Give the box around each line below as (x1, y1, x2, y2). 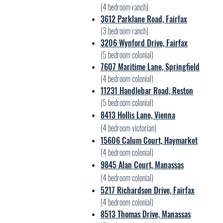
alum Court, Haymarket (126, 134, 198, 146)
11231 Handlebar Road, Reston (101, 85, 193, 97)
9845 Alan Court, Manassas (101, 159, 184, 171)
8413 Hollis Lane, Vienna (101, 109, 175, 121)
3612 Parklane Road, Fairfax (101, 13, 187, 25)
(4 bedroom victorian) (101, 122, 156, 134)
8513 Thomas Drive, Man (101, 208, 175, 220)
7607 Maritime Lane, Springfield (101, 61, 200, 73)
